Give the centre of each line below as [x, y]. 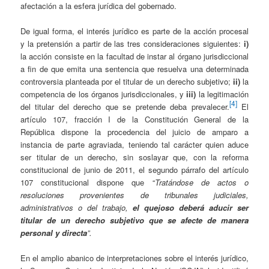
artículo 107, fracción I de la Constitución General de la [134, 119]
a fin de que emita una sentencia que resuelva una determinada [134, 69]
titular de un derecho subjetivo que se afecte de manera [134, 220]
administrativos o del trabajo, [77, 208]
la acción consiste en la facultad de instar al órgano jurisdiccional [134, 56]
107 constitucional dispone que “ [88, 183]
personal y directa [54, 233]
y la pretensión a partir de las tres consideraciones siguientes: [132, 44]
